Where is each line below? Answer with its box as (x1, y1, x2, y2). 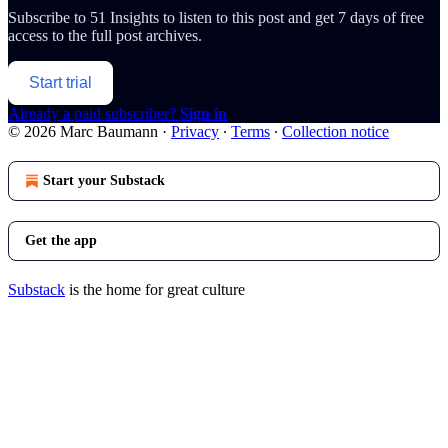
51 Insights (90, 8, 163, 26)
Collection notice (282, 122, 389, 140)
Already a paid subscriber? (8, 104, 180, 122)
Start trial (29, 73, 92, 91)
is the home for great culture (65, 280, 245, 298)
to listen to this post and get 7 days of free (163, 8, 424, 26)
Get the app (25, 232, 97, 248)
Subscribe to (8, 8, 90, 26)
